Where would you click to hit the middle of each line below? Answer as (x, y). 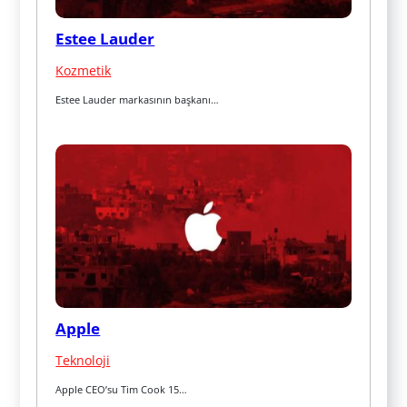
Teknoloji (83, 360)
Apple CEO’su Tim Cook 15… (122, 389)
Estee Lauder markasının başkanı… (138, 99)
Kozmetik (84, 70)
